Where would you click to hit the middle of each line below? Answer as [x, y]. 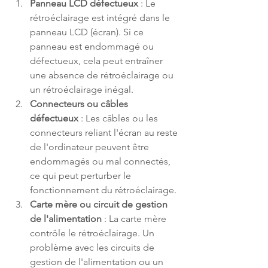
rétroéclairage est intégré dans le [101, 18]
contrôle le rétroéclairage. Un [93, 233]
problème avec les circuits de [93, 248]
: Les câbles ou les [119, 118]
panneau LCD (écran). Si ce [88, 32]
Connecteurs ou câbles [80, 104]
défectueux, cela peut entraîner [98, 61]
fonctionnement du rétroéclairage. [103, 190]
